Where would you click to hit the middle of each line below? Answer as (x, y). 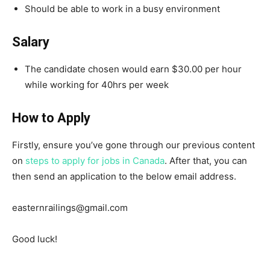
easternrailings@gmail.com (70, 207)
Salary (31, 42)
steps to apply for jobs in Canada (95, 160)
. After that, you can (206, 160)
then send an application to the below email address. (124, 176)
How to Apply (51, 118)
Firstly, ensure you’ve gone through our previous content (133, 145)
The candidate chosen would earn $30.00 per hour (133, 69)
